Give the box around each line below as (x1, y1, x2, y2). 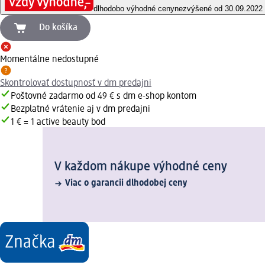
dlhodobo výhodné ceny (93, 4, 174, 14)
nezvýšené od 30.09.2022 (174, 4, 263, 14)
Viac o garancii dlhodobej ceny (65, 179, 187, 189)
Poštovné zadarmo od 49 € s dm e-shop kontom (11, 92, 196, 102)
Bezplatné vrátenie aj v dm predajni (11, 105, 150, 115)
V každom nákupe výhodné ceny (54, 160, 227, 174)
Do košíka (39, 23, 77, 33)
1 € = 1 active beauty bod (11, 118, 105, 128)
